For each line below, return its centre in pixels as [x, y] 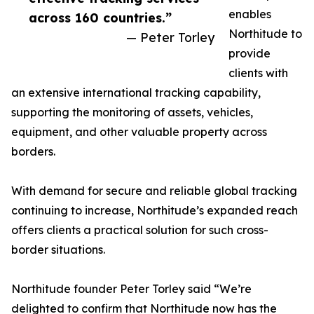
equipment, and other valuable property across [139, 132]
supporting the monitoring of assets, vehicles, [132, 112]
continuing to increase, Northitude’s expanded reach [155, 211]
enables [250, 14]
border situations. [58, 250]
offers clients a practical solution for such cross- [140, 230]
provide [250, 54]
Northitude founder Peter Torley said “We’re [131, 289]
